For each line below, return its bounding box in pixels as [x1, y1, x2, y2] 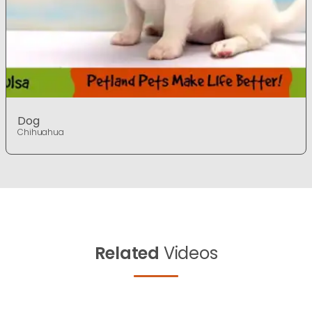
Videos [159, 242, 218, 265]
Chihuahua [17, 126, 64, 138]
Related [94, 242, 159, 265]
